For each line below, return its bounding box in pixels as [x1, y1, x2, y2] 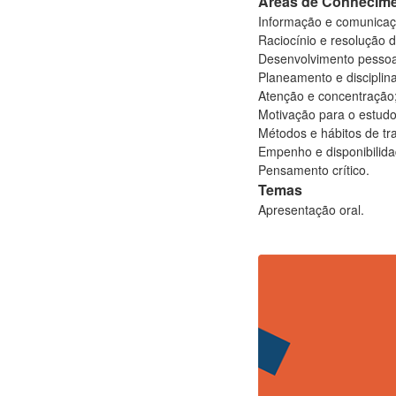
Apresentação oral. [258, 200, 364, 218]
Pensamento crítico [258, 160, 366, 179]
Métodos [258, 123, 310, 141]
